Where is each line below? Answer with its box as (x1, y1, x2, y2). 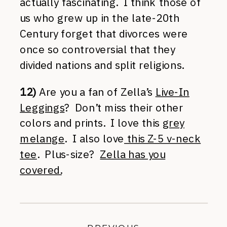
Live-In (155, 85, 190, 99)
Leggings (20, 100, 65, 115)
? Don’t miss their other (64, 100, 183, 115)
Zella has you (100, 147, 166, 161)
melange (20, 132, 65, 145)
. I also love (64, 132, 124, 145)
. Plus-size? (36, 147, 100, 161)
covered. (20, 163, 62, 177)
